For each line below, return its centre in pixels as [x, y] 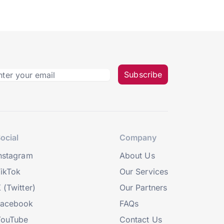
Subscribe [143, 75]
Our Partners [143, 187]
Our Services [144, 171]
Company [138, 137]
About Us [137, 155]
